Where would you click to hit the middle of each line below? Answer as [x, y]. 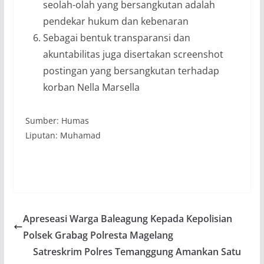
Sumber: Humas [57, 120]
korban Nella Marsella [91, 87]
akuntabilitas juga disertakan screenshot [133, 54]
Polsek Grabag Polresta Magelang [98, 235]
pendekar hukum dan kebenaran [115, 21]
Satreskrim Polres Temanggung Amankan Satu [137, 251]
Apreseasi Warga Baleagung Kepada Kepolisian [127, 218]
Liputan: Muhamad [63, 135]
